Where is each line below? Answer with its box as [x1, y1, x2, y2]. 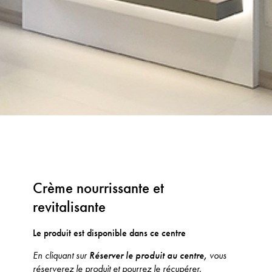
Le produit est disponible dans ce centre [33, 226, 186, 239]
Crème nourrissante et [33, 178, 165, 197]
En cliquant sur [33, 250, 90, 262]
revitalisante [33, 197, 106, 216]
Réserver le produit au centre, [89, 250, 210, 262]
